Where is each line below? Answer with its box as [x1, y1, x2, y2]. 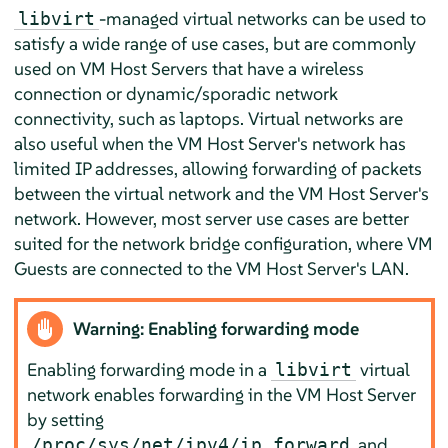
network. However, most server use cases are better [13, 206, 409, 230]
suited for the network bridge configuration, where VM [13, 231, 433, 255]
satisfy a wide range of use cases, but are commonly [13, 31, 416, 55]
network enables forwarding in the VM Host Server [27, 383, 417, 407]
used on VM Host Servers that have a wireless [13, 56, 364, 80]
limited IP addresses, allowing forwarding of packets [13, 156, 422, 180]
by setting [27, 408, 105, 432]
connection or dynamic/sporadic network [13, 81, 338, 105]
